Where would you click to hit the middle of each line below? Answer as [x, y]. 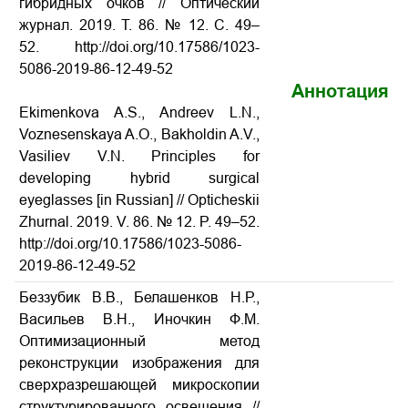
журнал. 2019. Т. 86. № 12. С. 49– [139, 25]
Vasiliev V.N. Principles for [139, 156]
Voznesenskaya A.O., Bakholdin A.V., [139, 134]
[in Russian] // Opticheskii [178, 200]
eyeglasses [58, 200]
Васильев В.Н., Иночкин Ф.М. [139, 319]
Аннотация [340, 91]
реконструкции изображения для [139, 363]
